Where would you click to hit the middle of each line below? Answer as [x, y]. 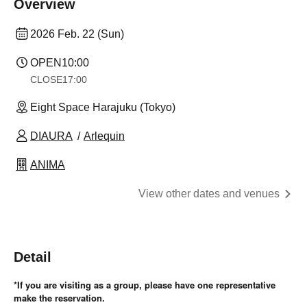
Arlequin [104, 136]
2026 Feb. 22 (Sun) [77, 34]
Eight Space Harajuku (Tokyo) [103, 107]
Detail [33, 257]
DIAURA [51, 136]
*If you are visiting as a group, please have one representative [145, 284]
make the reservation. [59, 297]
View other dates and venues [209, 193]
